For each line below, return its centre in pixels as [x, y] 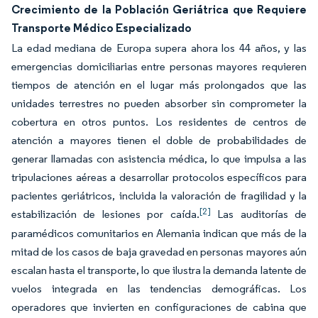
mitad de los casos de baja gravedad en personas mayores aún [159, 252]
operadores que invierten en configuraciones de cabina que [159, 307]
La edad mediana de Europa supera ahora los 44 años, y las [159, 48]
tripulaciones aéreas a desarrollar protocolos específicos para [159, 177]
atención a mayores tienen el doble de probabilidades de [159, 140]
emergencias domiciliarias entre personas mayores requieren [159, 66]
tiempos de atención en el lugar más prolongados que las [159, 85]
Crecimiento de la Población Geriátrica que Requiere [159, 9]
